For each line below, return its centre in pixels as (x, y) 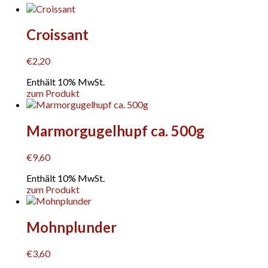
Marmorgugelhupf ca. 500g (116, 131)
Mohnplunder (72, 227)
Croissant (58, 35)
